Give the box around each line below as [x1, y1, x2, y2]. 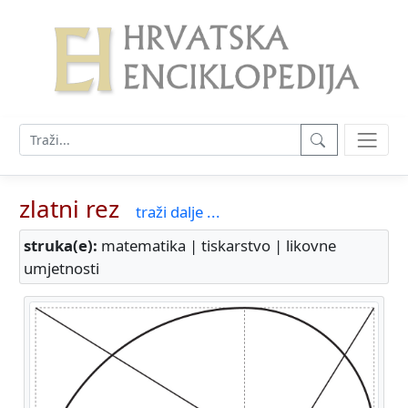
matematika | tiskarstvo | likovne [97, 235, 336, 257]
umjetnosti [24, 258, 99, 280]
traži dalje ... [136, 201, 220, 223]
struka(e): [24, 235, 97, 257]
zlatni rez [19, 192, 119, 226]
